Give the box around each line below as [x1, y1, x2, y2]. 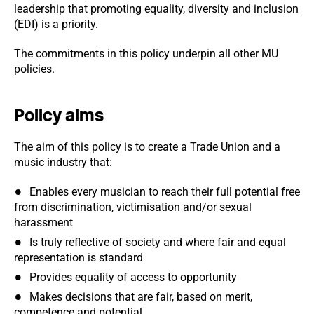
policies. [14, 62, 55, 76]
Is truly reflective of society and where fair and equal [29, 235, 286, 249]
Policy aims [14, 105, 104, 125]
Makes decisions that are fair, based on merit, [29, 290, 252, 303]
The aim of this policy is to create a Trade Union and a [14, 140, 280, 153]
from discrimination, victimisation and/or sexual [14, 200, 252, 214]
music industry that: [14, 156, 115, 169]
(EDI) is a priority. [14, 18, 98, 31]
